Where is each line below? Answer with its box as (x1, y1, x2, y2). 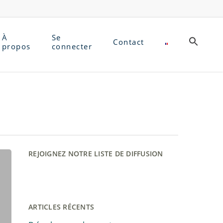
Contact (113, 37, 144, 47)
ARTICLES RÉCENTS (28, 202, 95, 212)
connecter (51, 41, 93, 51)
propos (1, 41, 31, 51)
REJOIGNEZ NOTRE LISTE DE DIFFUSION (28, 149, 163, 158)
